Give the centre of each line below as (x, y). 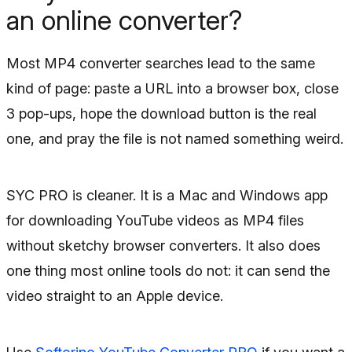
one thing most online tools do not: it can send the (168, 271)
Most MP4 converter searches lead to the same (161, 63)
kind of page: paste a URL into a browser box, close (172, 88)
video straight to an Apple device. (115, 296)
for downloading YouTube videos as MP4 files (155, 220)
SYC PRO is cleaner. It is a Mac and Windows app (167, 195)
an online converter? (125, 20)
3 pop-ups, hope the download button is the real (161, 114)
